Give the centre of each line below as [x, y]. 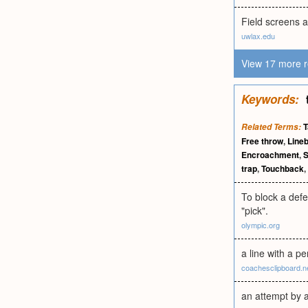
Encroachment [270, 155]
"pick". [255, 210]
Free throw [262, 141]
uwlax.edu [258, 36]
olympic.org [261, 225]
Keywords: [270, 99]
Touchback [283, 168]
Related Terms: [271, 127]
